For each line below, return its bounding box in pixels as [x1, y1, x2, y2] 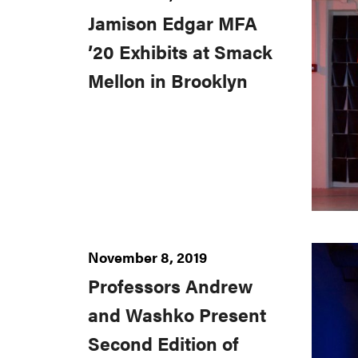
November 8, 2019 [88, 247, 207, 268]
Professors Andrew [88, 273, 253, 300]
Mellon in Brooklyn [88, 68, 248, 94]
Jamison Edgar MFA [88, 10, 257, 37]
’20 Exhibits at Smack [88, 39, 272, 66]
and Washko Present [88, 302, 266, 328]
